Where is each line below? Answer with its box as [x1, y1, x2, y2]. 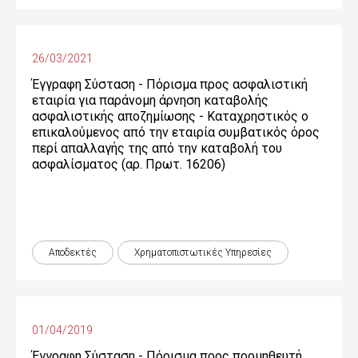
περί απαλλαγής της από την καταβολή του [32, 141, 282, 156]
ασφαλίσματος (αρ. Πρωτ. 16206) [32, 157, 225, 172]
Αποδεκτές [49, 247, 97, 258]
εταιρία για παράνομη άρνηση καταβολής [32, 93, 268, 108]
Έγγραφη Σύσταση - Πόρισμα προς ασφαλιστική [32, 77, 308, 92]
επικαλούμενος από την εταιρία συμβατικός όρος [32, 125, 320, 140]
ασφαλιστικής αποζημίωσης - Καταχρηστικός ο [32, 109, 308, 124]
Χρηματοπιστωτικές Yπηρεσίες [134, 247, 272, 258]
